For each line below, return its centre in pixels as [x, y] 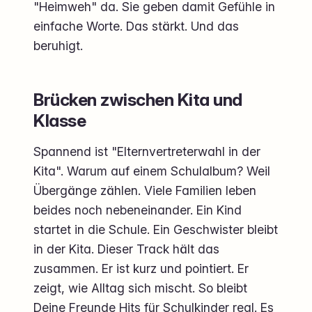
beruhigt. [58, 46]
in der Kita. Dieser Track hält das [126, 249]
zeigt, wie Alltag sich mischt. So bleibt [140, 288]
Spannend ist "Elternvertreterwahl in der [147, 152]
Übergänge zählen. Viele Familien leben [145, 191]
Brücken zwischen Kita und [138, 100]
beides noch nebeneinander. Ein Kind [138, 210]
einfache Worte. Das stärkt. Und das [136, 26]
